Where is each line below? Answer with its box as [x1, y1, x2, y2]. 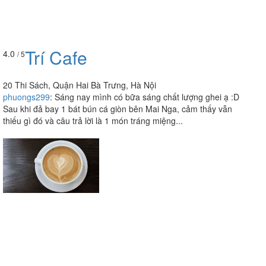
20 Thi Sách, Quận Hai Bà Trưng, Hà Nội [3, 78, 156, 91]
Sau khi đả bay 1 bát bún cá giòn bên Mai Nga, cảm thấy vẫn [3, 102, 232, 115]
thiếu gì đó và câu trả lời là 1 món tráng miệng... [3, 114, 183, 126]
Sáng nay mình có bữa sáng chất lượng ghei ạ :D [55, 90, 239, 103]
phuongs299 [3, 90, 50, 103]
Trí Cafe [25, 44, 87, 70]
